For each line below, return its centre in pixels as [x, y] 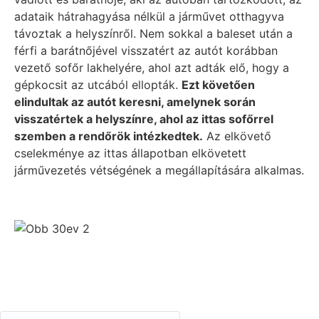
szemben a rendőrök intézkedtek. [109, 136]
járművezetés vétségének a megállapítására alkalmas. [159, 171]
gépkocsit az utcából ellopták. [98, 85]
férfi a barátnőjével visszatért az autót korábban [146, 51]
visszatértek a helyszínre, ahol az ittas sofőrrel [144, 119]
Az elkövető [237, 136]
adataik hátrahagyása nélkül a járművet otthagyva [149, 17]
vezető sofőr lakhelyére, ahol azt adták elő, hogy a [152, 68]
